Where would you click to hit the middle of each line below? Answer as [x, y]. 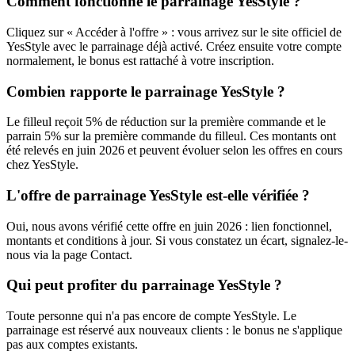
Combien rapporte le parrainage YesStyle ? [146, 91]
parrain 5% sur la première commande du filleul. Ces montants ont [171, 136]
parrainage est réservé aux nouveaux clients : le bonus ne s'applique [174, 330]
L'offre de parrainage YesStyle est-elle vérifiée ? [158, 195]
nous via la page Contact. [69, 254]
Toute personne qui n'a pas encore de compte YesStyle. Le [151, 316]
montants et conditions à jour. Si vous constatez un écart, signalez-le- [177, 240]
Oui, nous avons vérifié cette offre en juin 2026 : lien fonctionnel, [169, 226]
